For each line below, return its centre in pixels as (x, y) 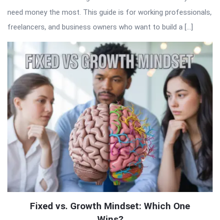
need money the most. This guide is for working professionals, (110, 12)
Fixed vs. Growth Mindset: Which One (110, 206)
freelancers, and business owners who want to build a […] (100, 27)
